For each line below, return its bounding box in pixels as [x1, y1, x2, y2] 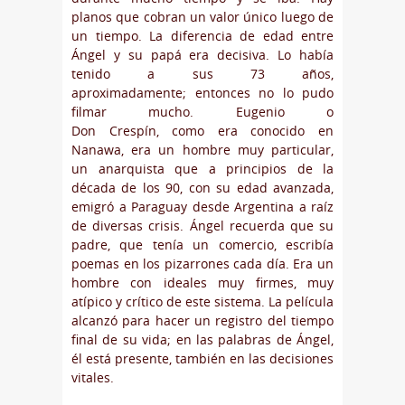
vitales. [71, 369, 114, 387]
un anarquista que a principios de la [71, 160, 334, 178]
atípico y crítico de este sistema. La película [71, 293, 334, 311]
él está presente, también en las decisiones [71, 350, 334, 368]
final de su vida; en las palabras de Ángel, [71, 331, 334, 349]
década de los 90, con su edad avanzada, [71, 179, 334, 197]
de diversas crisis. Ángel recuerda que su [71, 217, 334, 235]
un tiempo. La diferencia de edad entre [71, 27, 334, 45]
